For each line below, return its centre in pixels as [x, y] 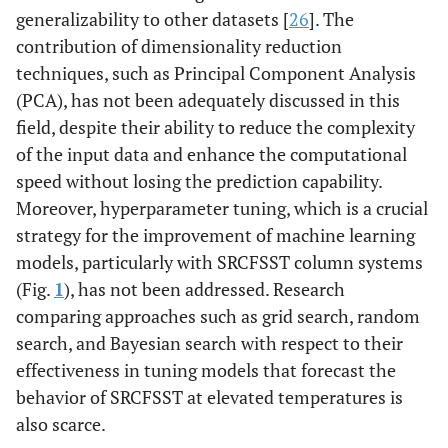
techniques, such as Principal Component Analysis [216, 73]
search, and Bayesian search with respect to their [209, 343]
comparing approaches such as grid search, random [218, 316]
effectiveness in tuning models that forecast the [206, 370]
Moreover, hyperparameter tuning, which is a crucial [222, 208]
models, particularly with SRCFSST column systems [219, 262]
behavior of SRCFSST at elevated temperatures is [209, 397]
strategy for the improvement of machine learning [215, 235]
